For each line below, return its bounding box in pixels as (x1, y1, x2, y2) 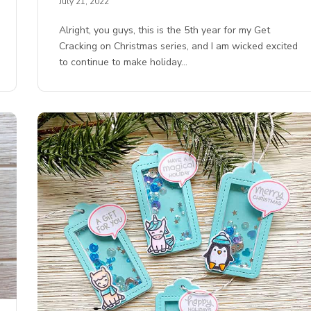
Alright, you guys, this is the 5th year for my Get (59, 24, 271, 37)
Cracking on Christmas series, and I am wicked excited (59, 40, 299, 53)
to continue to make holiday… (59, 56, 188, 69)
